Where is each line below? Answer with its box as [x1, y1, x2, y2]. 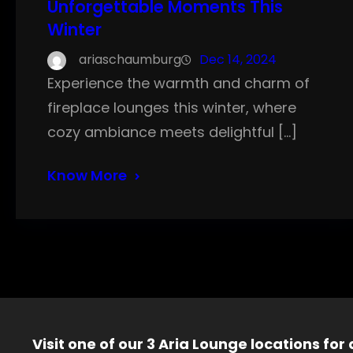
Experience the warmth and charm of [47, 73, 310, 94]
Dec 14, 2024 [199, 50, 277, 69]
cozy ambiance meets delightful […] [47, 122, 297, 143]
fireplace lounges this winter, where [47, 98, 296, 118]
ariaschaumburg [79, 50, 181, 69]
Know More [47, 165, 127, 186]
